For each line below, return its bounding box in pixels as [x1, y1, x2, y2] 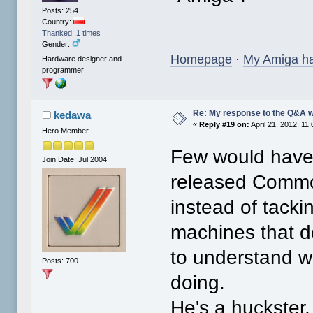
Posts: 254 [42, 6, 79, 15]
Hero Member [42, 126, 89, 136]
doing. [170, 272, 226, 294]
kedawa [53, 109, 91, 122]
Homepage [170, 52, 233, 66]
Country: [42, 17, 74, 26]
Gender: [42, 39, 73, 48]
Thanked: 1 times [42, 28, 101, 37]
